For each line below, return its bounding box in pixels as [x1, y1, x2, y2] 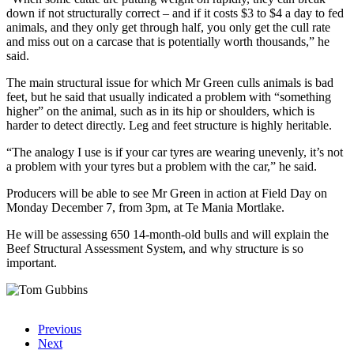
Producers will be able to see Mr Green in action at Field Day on [6, 186, 327, 200]
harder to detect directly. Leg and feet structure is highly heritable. [6, 118, 332, 132]
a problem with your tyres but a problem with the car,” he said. [6, 159, 317, 173]
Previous [38, 322, 81, 336]
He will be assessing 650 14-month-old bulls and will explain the [6, 227, 329, 241]
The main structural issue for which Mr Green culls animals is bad [6, 75, 333, 89]
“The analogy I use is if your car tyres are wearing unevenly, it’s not [6, 145, 343, 159]
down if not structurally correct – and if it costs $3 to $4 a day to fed [6, 6, 344, 20]
